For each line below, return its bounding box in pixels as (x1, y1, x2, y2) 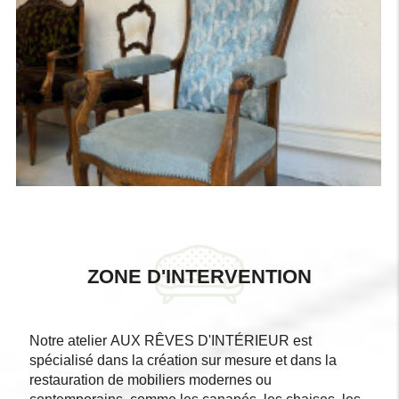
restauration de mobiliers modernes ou (28, 372, 272, 388)
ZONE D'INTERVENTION (87, 265, 312, 289)
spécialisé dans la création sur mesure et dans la (28, 353, 337, 369)
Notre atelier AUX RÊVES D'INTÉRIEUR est (28, 333, 312, 349)
